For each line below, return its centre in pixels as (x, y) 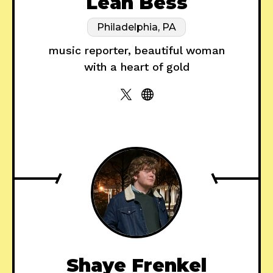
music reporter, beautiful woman (136, 51)
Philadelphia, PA (136, 27)
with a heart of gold (136, 67)
